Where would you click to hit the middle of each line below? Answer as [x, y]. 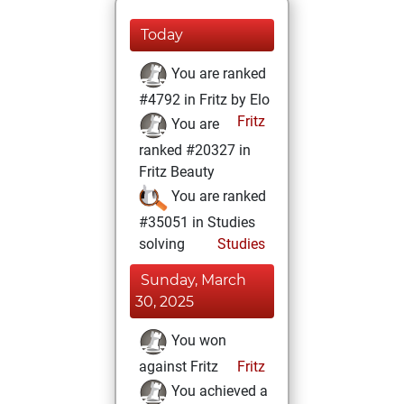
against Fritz [179, 367]
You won [197, 341]
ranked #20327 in [195, 150]
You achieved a [218, 391]
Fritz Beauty [177, 172]
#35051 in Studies [197, 222]
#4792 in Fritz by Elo [204, 100]
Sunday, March [193, 280]
